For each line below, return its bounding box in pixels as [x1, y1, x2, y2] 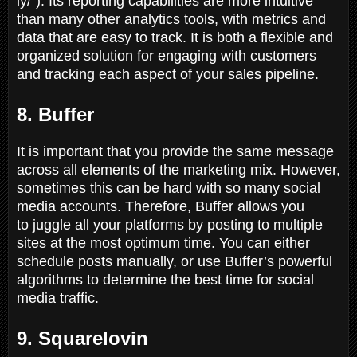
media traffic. [17, 289, 99, 306]
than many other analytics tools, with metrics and [17, 10, 326, 27]
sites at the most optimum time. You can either [17, 234, 310, 251]
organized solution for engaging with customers [17, 47, 316, 64]
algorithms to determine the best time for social [17, 271, 314, 288]
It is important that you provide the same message [17, 143, 334, 159]
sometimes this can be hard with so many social [17, 179, 320, 196]
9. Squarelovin [17, 327, 154, 349]
